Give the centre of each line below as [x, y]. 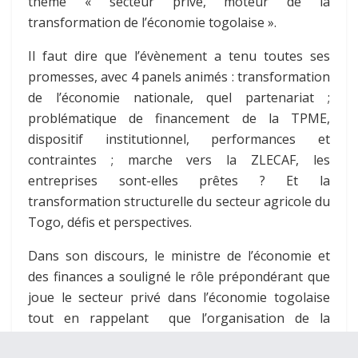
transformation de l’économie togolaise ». [152, 23]
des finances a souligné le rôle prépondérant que [179, 277]
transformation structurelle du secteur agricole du [179, 202]
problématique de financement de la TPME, [179, 119]
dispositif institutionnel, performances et [179, 139]
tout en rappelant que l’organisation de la [179, 318]
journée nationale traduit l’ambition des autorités [179, 339]
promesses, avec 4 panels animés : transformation [179, 77]
